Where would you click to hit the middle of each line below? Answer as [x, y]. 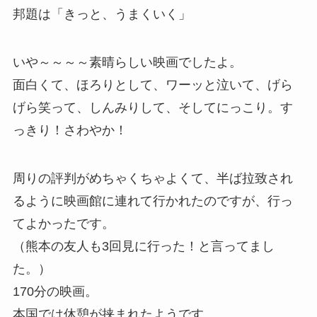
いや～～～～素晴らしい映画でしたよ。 [127, 62]
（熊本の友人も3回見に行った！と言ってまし [143, 246]
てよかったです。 [63, 223]
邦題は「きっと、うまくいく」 [102, 15]
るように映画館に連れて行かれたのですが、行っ [152, 201]
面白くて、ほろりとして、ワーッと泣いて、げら [152, 85]
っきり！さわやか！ [70, 130]
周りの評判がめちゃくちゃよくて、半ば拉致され [152, 178]
